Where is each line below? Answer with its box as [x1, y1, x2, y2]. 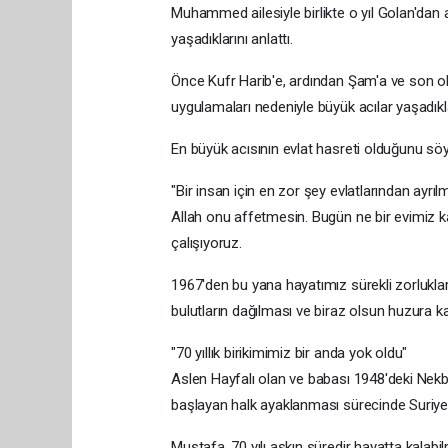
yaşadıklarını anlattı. [171, 29, 293, 48]
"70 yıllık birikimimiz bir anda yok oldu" [171, 343, 408, 362]
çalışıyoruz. [171, 233, 242, 252]
